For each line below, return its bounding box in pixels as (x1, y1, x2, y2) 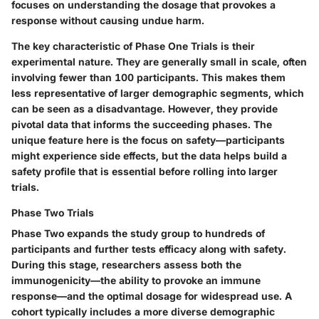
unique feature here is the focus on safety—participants (11, 134, 285, 146)
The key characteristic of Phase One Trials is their (11, 40, 255, 52)
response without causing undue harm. (11, 14, 204, 26)
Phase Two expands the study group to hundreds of (11, 227, 265, 239)
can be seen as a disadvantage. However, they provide (11, 103, 278, 115)
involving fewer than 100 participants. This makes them (11, 71, 286, 83)
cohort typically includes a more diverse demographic (11, 305, 275, 318)
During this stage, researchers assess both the (11, 258, 241, 271)
